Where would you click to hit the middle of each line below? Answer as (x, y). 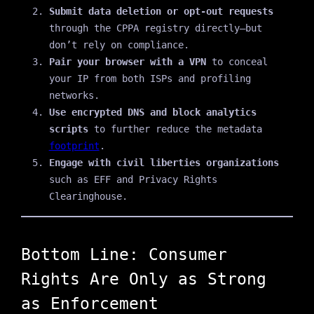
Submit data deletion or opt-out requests (161, 11)
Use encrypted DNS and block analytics (152, 112)
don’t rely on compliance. (119, 45)
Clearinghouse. (88, 196)
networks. (74, 95)
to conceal (237, 61)
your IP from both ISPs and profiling (150, 78)
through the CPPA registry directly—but (155, 28)
